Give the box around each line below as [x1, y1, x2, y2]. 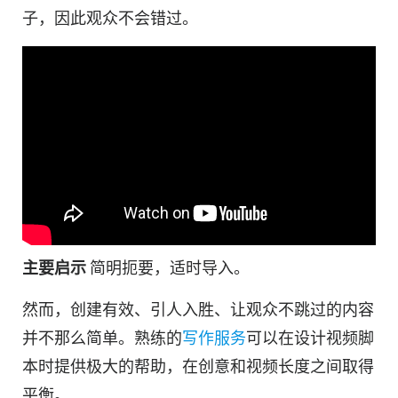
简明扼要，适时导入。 [90, 258, 250, 277]
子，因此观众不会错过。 [22, 9, 198, 28]
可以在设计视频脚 [246, 328, 374, 347]
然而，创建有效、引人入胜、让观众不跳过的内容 [22, 299, 374, 319]
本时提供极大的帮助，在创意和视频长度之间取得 [22, 356, 374, 376]
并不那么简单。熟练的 [22, 328, 182, 347]
